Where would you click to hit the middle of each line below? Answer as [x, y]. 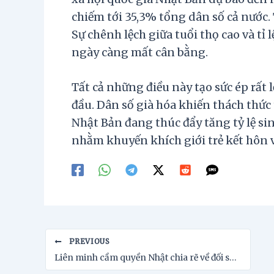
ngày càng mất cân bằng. [140, 52]
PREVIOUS [88, 242]
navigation [74, 254]
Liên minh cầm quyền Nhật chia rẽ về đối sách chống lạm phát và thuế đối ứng [233, 258]
